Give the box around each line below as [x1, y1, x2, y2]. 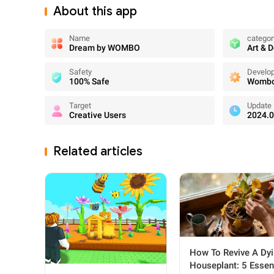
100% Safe [69, 76, 109, 86]
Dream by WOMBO [69, 43, 140, 53]
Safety [69, 67, 92, 76]
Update [247, 101, 272, 110]
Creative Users [69, 110, 126, 120]
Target [69, 101, 91, 110]
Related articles [53, 144, 143, 159]
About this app [53, 4, 137, 19]
